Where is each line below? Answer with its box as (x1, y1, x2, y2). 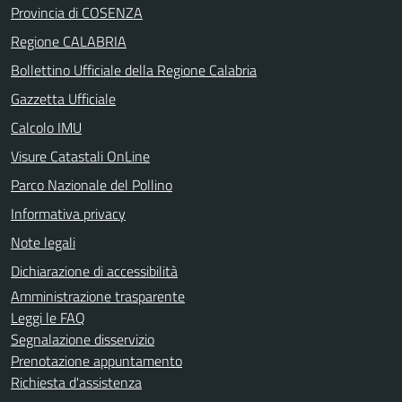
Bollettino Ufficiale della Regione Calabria (11, 58, 257, 81)
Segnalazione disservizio (11, 328, 154, 350)
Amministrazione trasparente (11, 284, 185, 307)
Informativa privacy (11, 202, 126, 224)
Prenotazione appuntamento (11, 349, 182, 371)
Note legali (11, 231, 75, 253)
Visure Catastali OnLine (11, 144, 150, 167)
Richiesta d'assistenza (11, 371, 142, 393)
